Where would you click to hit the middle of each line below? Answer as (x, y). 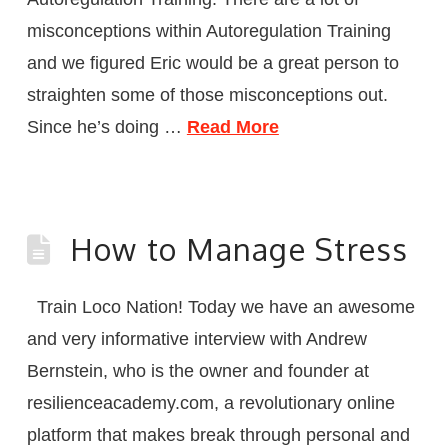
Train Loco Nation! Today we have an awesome (220, 306)
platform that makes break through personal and (218, 434)
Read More (232, 126)
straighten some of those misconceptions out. (207, 94)
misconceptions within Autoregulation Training (208, 30)
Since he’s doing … (106, 126)
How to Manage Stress (239, 248)
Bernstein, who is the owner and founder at (197, 370)
